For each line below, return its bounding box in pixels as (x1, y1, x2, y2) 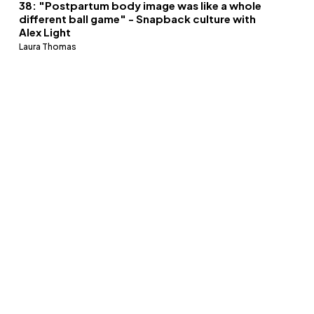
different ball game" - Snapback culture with (18, 12, 256, 26)
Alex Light (18, 25, 71, 39)
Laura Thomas (18, 41, 76, 53)
